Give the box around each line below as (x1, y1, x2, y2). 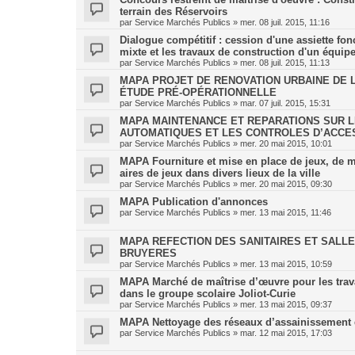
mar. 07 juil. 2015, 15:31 (240, 98, 330, 108)
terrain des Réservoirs (120, 6, 227, 17)
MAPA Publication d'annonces (120, 196, 268, 208)
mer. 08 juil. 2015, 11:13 (240, 58, 330, 67)
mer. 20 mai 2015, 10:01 (240, 139, 332, 148)
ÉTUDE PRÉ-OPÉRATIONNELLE (120, 86, 277, 98)
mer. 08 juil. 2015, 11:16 (240, 17, 330, 27)
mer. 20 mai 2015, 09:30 (240, 179, 332, 189)
